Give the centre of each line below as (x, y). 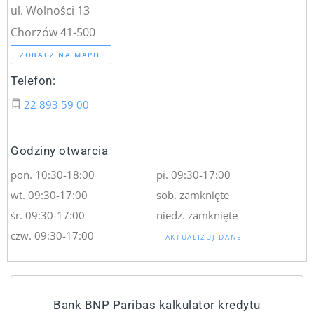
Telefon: (33, 80)
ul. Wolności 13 (50, 10)
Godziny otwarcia (60, 151)
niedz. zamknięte (197, 216)
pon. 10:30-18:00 (53, 175)
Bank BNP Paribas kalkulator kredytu (157, 305)
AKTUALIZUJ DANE (204, 237)
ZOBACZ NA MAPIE (61, 55)
